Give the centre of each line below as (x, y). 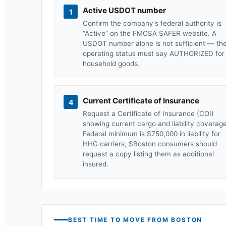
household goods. (111, 64)
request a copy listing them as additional (148, 154)
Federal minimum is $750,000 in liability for (152, 134)
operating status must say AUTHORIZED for (154, 53)
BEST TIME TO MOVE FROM (120, 220)
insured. (96, 164)
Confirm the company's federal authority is (152, 23)
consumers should (186, 144)
